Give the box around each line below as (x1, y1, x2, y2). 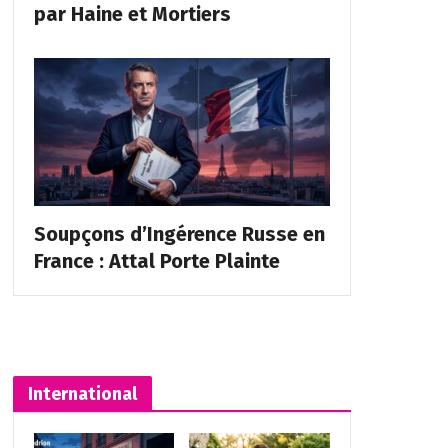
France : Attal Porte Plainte (33, 248, 280, 273)
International (27, 382, 137, 405)
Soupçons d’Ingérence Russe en (33, 221, 325, 246)
